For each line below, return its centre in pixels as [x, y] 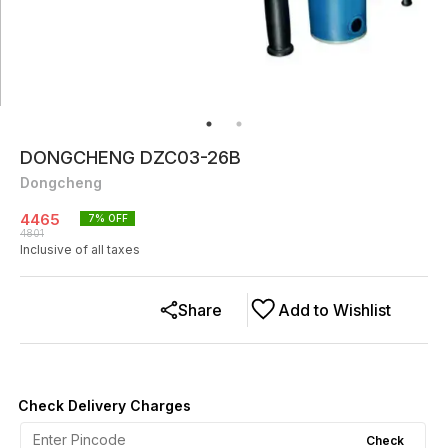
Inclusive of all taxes [80, 249]
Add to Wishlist [334, 309]
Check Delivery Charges [104, 405]
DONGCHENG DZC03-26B [130, 157]
